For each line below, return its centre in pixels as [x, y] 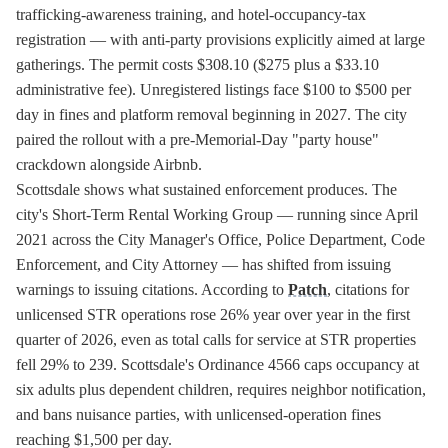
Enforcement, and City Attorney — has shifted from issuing [203, 264]
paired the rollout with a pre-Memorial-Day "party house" [197, 139]
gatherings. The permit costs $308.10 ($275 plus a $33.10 [197, 64]
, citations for [368, 289]
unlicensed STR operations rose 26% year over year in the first [213, 314]
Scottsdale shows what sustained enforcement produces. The [206, 189]
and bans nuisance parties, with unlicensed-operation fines [198, 414]
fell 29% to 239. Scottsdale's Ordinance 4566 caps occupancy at [217, 364]
